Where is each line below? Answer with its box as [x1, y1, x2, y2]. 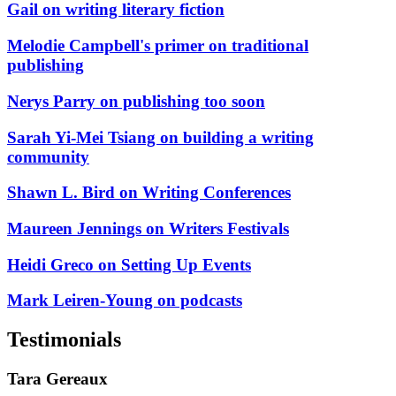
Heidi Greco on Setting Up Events [7, 255, 251, 274]
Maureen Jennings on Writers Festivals [7, 218, 289, 238]
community [7, 147, 89, 166]
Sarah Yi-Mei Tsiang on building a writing [7, 127, 314, 147]
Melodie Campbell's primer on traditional [7, 36, 308, 56]
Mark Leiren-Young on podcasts [7, 291, 242, 310]
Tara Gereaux [7, 369, 108, 389]
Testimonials [7, 328, 121, 352]
